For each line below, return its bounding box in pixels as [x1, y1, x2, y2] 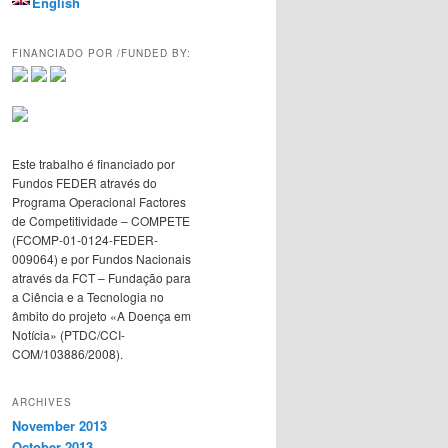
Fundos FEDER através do [12, 173, 157, 191]
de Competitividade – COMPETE [12, 211, 190, 229]
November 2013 [12, 416, 107, 436]
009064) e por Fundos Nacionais [12, 249, 191, 267]
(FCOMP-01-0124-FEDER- [12, 230, 158, 248]
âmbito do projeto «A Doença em [12, 306, 191, 324]
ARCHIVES [12, 395, 72, 410]
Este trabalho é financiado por [12, 154, 175, 172]
